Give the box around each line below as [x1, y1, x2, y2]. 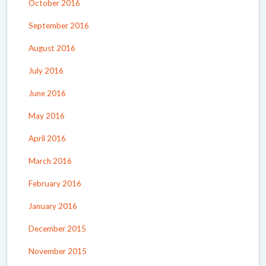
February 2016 [28, 178, 81, 188]
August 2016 [28, 43, 75, 53]
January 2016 [28, 201, 77, 211]
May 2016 [28, 110, 65, 121]
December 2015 [28, 223, 86, 233]
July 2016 [28, 65, 64, 75]
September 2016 [28, 20, 89, 30]
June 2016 [28, 88, 66, 98]
